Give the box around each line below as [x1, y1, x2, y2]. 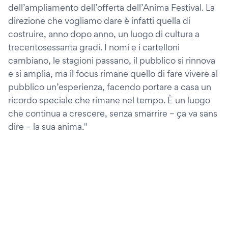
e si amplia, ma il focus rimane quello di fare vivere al [8, 68, 218, 79]
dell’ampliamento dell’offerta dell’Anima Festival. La [8, 2, 215, 13]
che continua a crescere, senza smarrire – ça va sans [8, 107, 217, 119]
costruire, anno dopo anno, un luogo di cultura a [8, 28, 199, 39]
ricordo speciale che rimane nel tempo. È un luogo [8, 94, 210, 105]
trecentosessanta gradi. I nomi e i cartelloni [8, 41, 180, 52]
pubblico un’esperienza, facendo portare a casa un [8, 81, 211, 92]
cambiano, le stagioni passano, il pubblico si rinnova [8, 54, 215, 66]
